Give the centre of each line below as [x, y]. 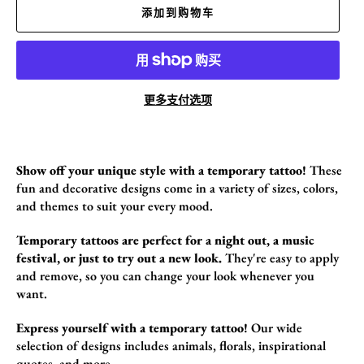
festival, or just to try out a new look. [119, 258]
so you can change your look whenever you [198, 275]
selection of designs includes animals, [116, 345]
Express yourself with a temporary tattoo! [132, 327]
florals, [236, 345]
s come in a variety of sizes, [228, 188]
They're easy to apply [280, 258]
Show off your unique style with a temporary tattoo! [161, 170]
